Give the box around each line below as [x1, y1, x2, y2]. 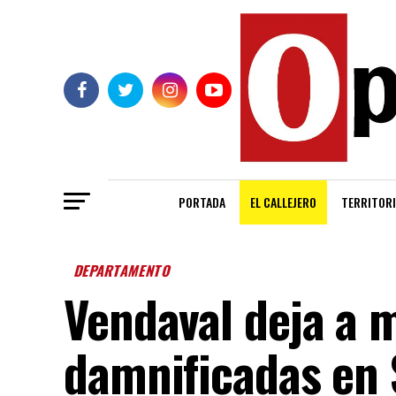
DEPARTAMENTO [72, 260, 174, 282]
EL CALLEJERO [250, 193, 316, 212]
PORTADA [179, 193, 225, 212]
